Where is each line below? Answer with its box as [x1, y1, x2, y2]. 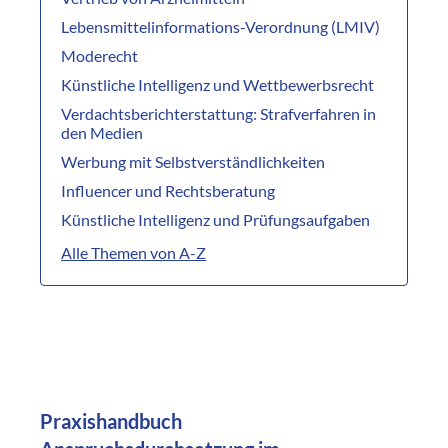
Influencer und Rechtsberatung [61, 181, 276, 201]
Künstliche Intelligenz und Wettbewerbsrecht [61, 75, 375, 95]
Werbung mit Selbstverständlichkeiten [61, 152, 326, 172]
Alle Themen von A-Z [61, 243, 207, 263]
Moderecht [61, 46, 139, 66]
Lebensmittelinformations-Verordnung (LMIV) [61, 17, 381, 37]
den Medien [61, 123, 144, 143]
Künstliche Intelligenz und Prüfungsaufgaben [61, 210, 371, 230]
